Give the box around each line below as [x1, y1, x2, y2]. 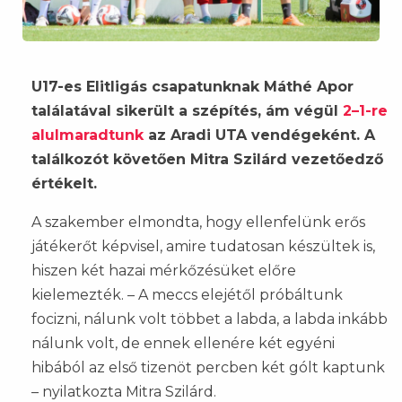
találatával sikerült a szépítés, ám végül [31, 102, 343, 120]
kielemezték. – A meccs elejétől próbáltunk [31, 286, 343, 304]
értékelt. [31, 175, 97, 193]
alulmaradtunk [31, 127, 144, 144]
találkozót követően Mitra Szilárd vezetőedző [31, 151, 383, 169]
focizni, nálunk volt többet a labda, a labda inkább [31, 310, 388, 328]
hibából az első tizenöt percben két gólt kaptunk [31, 359, 385, 377]
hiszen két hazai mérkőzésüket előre [31, 262, 296, 280]
